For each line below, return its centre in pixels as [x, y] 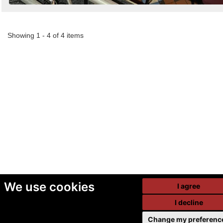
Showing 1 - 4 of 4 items [46, 36]
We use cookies [49, 187]
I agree [189, 186]
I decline [189, 202]
